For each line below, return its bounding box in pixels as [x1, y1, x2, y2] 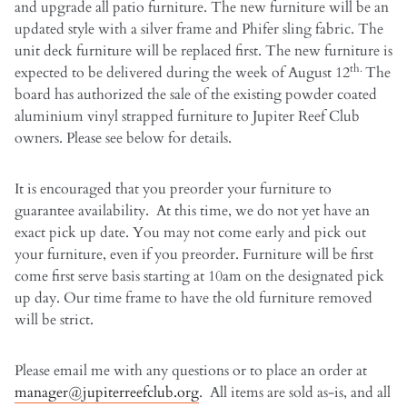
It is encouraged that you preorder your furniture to [15, 179, 332, 200]
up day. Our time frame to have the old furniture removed [15, 288, 372, 309]
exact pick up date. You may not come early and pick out [15, 223, 366, 243]
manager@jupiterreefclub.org [15, 382, 199, 403]
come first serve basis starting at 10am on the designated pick [15, 266, 384, 287]
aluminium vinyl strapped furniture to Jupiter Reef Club [15, 106, 360, 127]
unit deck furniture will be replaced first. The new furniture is [15, 41, 392, 62]
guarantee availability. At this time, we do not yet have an [15, 201, 370, 222]
